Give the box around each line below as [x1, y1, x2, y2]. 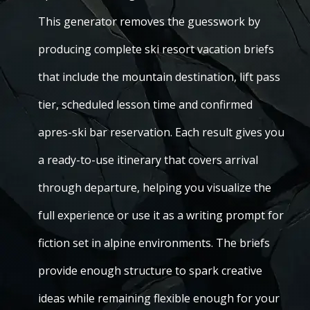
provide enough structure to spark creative [38, 263, 262, 278]
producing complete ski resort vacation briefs [38, 42, 274, 57]
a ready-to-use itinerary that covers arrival [38, 152, 258, 167]
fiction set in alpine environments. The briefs [38, 235, 270, 250]
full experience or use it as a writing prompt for [38, 208, 284, 223]
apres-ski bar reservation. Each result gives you [38, 125, 284, 140]
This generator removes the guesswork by [38, 14, 260, 29]
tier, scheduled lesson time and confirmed [38, 97, 253, 112]
